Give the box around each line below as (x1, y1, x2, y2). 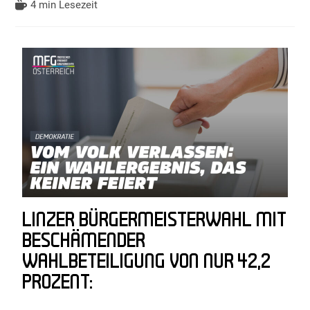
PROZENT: (22, 272, 93, 294)
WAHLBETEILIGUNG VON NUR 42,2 (22, 251, 271, 273)
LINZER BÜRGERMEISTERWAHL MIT (22, 210, 286, 232)
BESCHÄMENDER (22, 230, 146, 253)
